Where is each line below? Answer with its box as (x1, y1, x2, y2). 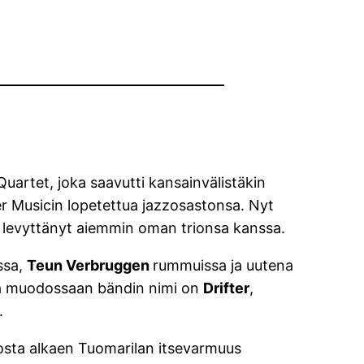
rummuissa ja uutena (153, 257, 294, 275)
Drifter (203, 279, 250, 297)
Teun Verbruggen (27, 257, 154, 275)
